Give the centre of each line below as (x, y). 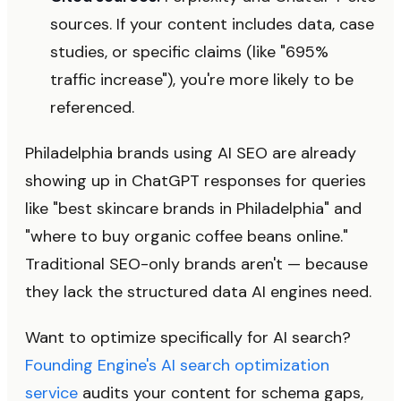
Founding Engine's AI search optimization (177, 365)
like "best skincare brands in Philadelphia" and (193, 208)
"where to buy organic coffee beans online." (187, 236)
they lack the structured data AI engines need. (198, 291)
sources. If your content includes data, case (212, 24)
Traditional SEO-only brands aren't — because (196, 264)
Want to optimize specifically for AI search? (188, 337)
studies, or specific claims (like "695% (189, 51)
